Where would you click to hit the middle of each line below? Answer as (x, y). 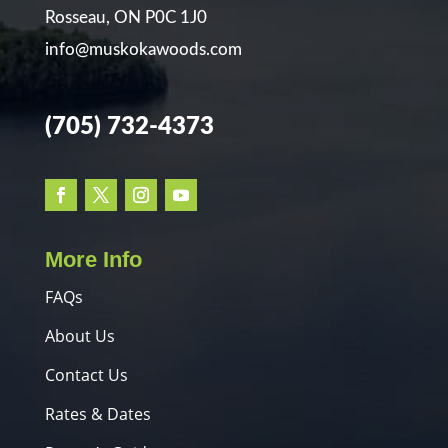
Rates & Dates (97, 413)
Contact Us (86, 374)
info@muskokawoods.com (143, 49)
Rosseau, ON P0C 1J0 (125, 17)
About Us (79, 335)
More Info (93, 259)
